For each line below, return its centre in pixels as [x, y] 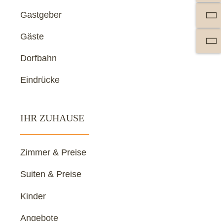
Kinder [33, 196]
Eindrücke [40, 80]
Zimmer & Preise [54, 152]
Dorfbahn [39, 58]
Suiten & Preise [51, 174]
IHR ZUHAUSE [53, 118]
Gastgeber [41, 15]
